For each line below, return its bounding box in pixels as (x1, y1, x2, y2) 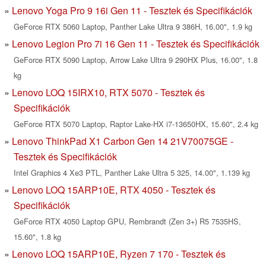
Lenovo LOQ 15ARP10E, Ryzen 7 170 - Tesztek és (12, 247, 226, 261)
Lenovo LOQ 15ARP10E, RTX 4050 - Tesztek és (12, 183, 216, 197)
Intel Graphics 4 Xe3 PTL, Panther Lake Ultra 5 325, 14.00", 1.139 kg (14, 167, 250, 179)
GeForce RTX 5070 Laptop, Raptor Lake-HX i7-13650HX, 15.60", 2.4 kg (14, 118, 258, 130)
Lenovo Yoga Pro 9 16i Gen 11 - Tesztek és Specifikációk (12, 4, 252, 18)
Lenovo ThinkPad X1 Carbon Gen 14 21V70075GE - (12, 134, 233, 148)
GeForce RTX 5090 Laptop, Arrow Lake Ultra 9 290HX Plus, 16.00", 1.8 (14, 54, 258, 66)
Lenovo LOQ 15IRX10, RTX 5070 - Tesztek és (12, 85, 205, 100)
